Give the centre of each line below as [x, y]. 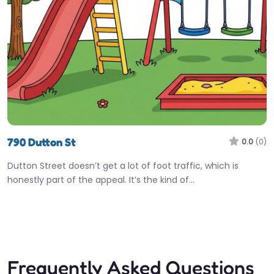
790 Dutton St [42, 142]
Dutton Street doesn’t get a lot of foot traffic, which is [123, 165]
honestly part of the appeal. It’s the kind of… [101, 180]
